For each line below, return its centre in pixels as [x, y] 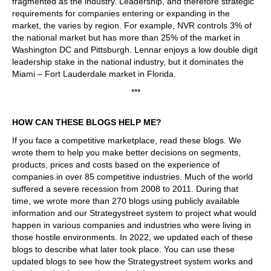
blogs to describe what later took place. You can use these [123, 249]
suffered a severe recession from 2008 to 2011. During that [125, 188]
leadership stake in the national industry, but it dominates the [128, 61]
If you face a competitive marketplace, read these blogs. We [127, 140]
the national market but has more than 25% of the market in [126, 37]
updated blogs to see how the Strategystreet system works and [132, 261]
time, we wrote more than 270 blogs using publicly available [126, 201]
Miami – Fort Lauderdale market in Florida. [94, 73]
